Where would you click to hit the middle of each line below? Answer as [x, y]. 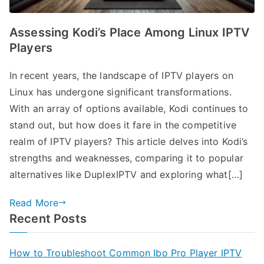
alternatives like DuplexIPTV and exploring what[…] [126, 174]
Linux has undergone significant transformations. [121, 92]
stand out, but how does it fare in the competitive [123, 125]
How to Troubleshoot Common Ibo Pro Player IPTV [126, 253]
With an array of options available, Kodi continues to [129, 108]
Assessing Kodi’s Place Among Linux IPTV [130, 32]
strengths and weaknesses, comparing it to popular [126, 158]
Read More [34, 202]
